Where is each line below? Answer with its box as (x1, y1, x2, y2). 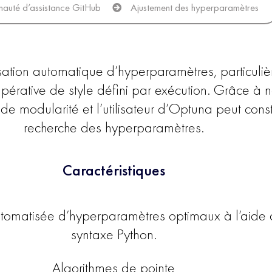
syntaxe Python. (70, 225, 157, 243)
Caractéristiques (62, 163, 165, 179)
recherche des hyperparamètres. (23, 118, 204, 137)
